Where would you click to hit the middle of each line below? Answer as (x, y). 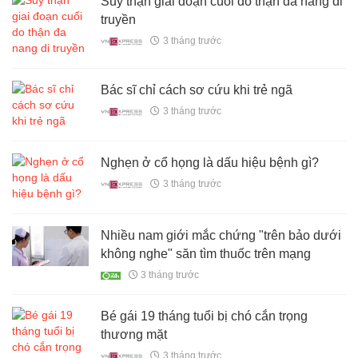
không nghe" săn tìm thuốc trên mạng (206, 253)
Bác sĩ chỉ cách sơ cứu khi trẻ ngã (197, 89)
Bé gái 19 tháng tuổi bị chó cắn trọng (205, 316)
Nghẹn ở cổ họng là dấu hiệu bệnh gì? (210, 162)
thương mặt (134, 335)
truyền (119, 19)
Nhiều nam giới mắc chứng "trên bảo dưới (221, 235)
